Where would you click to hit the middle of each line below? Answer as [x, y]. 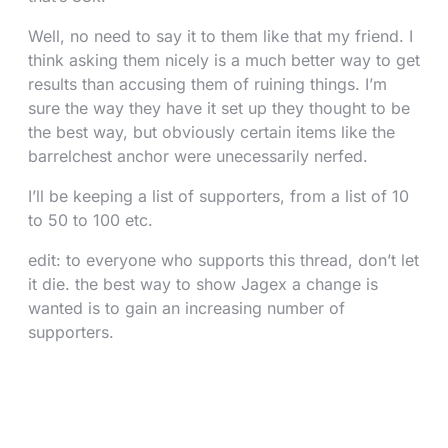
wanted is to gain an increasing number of [186, 308]
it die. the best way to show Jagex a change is [203, 284]
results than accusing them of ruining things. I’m [207, 84]
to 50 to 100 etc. [90, 220]
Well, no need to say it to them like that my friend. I [220, 36]
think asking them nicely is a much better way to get [224, 60]
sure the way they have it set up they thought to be [219, 108]
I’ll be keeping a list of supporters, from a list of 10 [218, 196]
